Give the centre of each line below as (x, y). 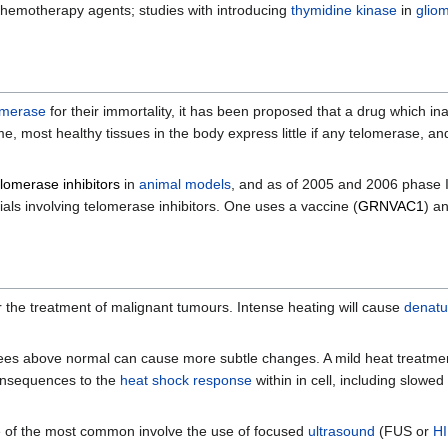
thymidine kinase (344, 10)
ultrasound (341, 431)
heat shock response (186, 380)
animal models (185, 184)
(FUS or (404, 431)
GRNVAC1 (391, 206)
